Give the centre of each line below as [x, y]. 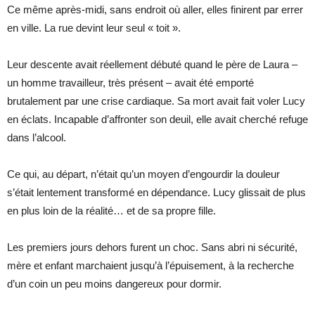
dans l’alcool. [37, 137]
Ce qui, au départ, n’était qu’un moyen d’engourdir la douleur [143, 174]
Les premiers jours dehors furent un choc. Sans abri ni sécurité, [152, 247]
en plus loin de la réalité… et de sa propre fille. [111, 210]
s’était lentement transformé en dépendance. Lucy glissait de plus [156, 192]
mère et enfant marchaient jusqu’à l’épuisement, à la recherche [150, 265]
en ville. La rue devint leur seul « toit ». [94, 27]
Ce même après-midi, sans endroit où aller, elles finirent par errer [155, 9]
